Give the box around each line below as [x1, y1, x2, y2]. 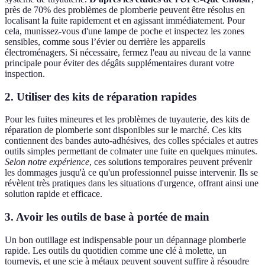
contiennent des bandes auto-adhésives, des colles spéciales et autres [5, 135, 258, 146]
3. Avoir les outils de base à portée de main [5, 211, 209, 223]
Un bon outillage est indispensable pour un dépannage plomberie [5, 234, 246, 245]
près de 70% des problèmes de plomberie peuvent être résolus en [5, 4, 245, 15]
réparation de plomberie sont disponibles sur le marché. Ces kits [5, 125, 241, 135]
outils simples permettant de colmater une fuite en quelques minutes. [5, 146, 257, 157]
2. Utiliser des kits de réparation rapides [5, 90, 196, 103]
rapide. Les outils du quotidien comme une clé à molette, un [5, 245, 227, 256]
